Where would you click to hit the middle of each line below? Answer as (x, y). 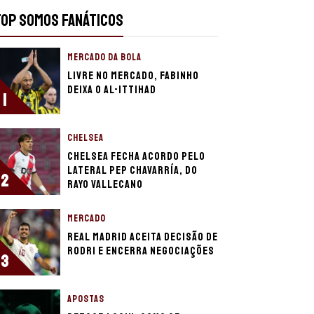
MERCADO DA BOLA (104, 57)
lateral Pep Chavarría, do (132, 170)
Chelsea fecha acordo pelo (136, 156)
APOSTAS (86, 299)
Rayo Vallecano (105, 184)
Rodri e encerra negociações (141, 251)
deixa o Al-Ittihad (112, 90)
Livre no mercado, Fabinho (133, 76)
